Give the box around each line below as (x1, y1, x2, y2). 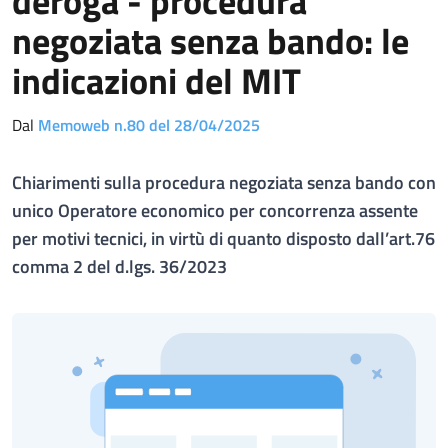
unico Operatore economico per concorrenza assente (12, 197, 418, 224)
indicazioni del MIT (12, 53, 301, 108)
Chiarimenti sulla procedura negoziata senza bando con (12, 169, 436, 196)
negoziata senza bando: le (12, 13, 409, 68)
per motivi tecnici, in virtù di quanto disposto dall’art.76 (12, 225, 435, 252)
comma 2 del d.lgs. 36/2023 (12, 253, 227, 280)
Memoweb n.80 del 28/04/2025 (38, 113, 260, 137)
